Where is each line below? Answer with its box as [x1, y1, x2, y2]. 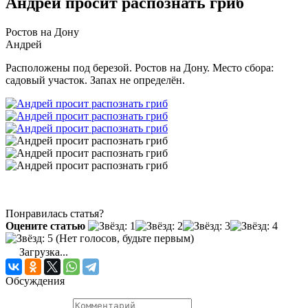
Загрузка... [16, 245, 68, 258]
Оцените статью [5, 219, 85, 232]
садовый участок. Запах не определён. [5, 74, 185, 86]
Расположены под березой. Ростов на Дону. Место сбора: [5, 61, 274, 74]
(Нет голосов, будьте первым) [53, 232, 194, 244]
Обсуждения [5, 274, 65, 287]
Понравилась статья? [5, 207, 104, 219]
